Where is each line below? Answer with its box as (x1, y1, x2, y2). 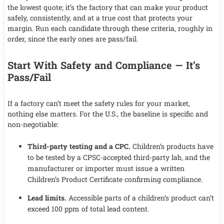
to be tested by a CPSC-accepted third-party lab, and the (27, 152, 210, 162)
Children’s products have (130, 141, 213, 151)
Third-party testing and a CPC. (27, 141, 130, 151)
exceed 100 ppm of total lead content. (27, 203, 149, 213)
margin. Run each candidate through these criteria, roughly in (7, 23, 212, 33)
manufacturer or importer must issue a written (27, 163, 184, 173)
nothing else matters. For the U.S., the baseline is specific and (7, 109, 208, 119)
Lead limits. (27, 192, 66, 202)
